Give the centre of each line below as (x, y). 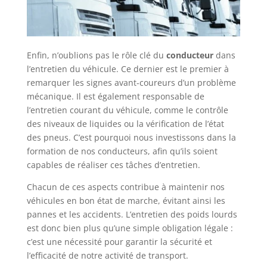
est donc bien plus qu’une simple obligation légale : (130, 228)
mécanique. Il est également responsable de (115, 97)
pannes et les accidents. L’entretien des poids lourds (132, 215)
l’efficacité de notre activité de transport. (107, 256)
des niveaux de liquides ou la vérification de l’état (125, 124)
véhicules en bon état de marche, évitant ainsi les (126, 201)
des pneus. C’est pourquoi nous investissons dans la (131, 138)
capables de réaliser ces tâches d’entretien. (113, 165)
